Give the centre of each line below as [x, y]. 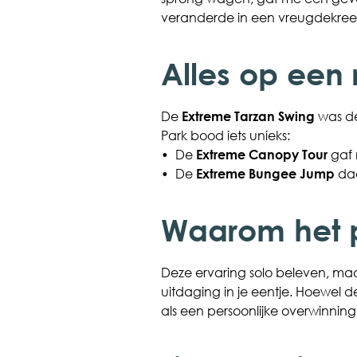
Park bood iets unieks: [225, 135]
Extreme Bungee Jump [265, 173]
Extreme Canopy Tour [261, 154]
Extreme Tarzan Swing [248, 116]
